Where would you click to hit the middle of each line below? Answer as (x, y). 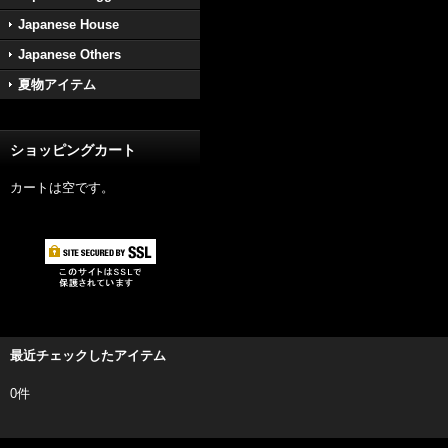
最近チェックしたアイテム (88, 355)
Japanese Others (69, 54)
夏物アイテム (57, 84)
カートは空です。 (62, 187)
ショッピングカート (73, 150)
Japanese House (68, 24)
